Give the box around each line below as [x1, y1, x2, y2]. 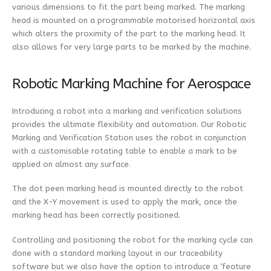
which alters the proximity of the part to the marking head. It [12, 28, 246, 38]
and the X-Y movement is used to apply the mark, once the [12, 197, 237, 207]
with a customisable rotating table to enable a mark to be [12, 146, 237, 155]
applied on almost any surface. [12, 159, 131, 169]
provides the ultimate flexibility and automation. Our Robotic [12, 119, 246, 129]
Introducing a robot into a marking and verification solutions [12, 106, 242, 116]
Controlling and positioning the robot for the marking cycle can [12, 235, 253, 244]
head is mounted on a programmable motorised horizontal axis [12, 15, 255, 25]
